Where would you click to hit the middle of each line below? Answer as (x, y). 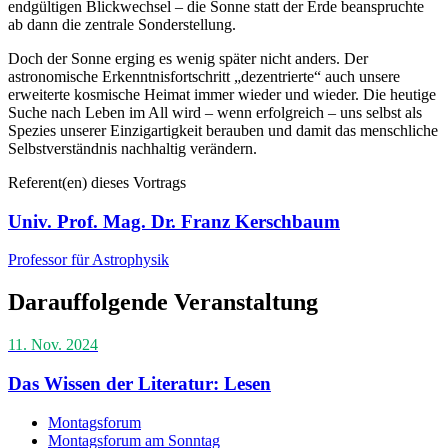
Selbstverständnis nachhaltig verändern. (132, 148)
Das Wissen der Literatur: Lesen (139, 383)
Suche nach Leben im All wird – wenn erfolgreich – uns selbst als (215, 112)
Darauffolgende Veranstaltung (163, 302)
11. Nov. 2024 (53, 345)
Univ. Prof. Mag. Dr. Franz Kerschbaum (174, 221)
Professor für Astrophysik (88, 260)
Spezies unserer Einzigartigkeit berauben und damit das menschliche (223, 130)
